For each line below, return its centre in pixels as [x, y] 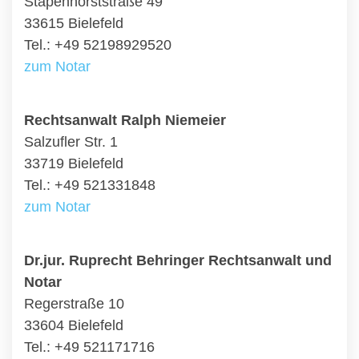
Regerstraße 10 [74, 304]
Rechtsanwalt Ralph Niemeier [125, 120]
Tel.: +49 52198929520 [98, 45]
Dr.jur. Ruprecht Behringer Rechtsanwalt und [178, 260]
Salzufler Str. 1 [71, 142]
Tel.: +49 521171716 [89, 347]
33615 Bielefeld [74, 23]
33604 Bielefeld [74, 325]
